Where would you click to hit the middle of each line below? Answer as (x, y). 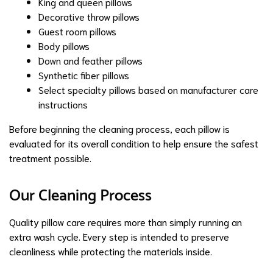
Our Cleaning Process (80, 196)
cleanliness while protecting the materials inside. (111, 251)
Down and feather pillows (90, 60)
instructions (63, 104)
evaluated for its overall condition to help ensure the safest (134, 143)
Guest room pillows (77, 31)
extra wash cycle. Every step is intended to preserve (119, 236)
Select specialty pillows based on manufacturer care (148, 90)
